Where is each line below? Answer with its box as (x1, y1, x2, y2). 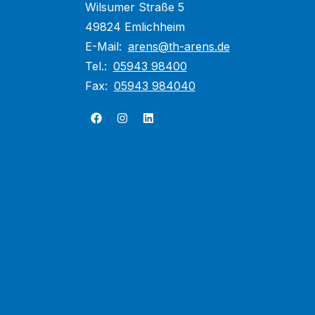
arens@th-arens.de (127, 39, 230, 53)
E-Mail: (84, 39, 125, 53)
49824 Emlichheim (84, 20, 185, 34)
